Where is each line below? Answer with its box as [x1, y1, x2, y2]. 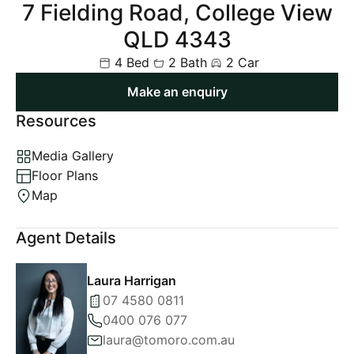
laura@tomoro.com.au [103, 332, 235, 348]
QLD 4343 [122, 26, 232, 53]
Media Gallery [32, 148, 114, 164]
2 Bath [168, 55, 207, 70]
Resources [16, 111, 96, 130]
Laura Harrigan [87, 273, 176, 288]
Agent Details [16, 228, 116, 247]
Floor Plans [32, 168, 98, 183]
